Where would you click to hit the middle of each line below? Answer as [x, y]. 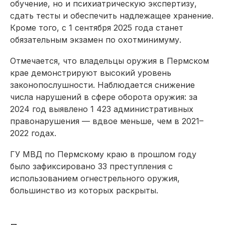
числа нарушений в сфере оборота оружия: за [104, 97]
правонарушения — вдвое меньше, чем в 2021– [107, 121]
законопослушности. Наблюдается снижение [102, 85]
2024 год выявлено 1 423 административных [102, 109]
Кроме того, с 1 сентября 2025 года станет [97, 27]
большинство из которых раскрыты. [84, 190]
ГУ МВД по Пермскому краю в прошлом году [103, 154]
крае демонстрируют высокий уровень [91, 73]
